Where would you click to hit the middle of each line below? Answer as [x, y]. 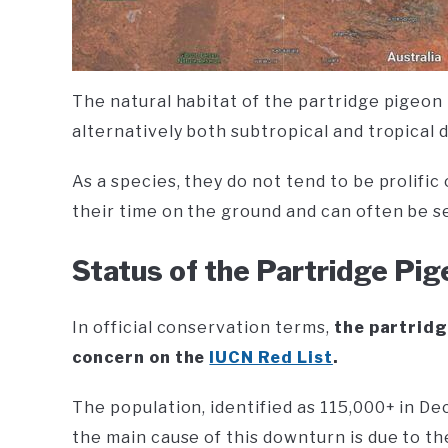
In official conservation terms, [203, 327]
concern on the [141, 357]
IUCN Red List [271, 357]
